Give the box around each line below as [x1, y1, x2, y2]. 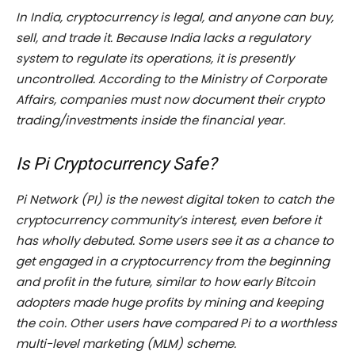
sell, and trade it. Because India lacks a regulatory [16, 29, 310, 47]
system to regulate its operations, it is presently [16, 50, 294, 67]
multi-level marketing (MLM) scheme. [16, 335, 236, 353]
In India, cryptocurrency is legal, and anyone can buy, [16, 9, 334, 26]
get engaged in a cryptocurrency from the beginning [16, 253, 330, 270]
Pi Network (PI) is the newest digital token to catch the [16, 191, 334, 208]
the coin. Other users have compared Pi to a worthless [16, 315, 337, 332]
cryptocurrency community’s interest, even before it [16, 212, 321, 229]
